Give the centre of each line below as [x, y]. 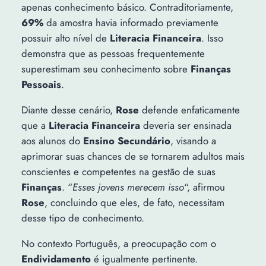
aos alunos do [52, 141]
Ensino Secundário [126, 141]
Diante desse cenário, [68, 110]
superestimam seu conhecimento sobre [106, 69]
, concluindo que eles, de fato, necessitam [134, 203]
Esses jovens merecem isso [128, 187]
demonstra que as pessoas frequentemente [113, 54]
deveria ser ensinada [186, 126]
